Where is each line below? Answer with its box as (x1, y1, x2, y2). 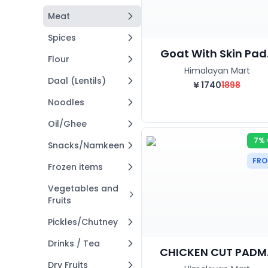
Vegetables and (48, 182, 118, 194)
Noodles (48, 96, 84, 108)
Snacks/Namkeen (48, 139, 124, 151)
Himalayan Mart (184, 64, 250, 77)
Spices (48, 32, 76, 44)
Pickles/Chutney (48, 216, 118, 228)
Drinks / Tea (48, 237, 100, 249)
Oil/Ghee (48, 118, 87, 130)
